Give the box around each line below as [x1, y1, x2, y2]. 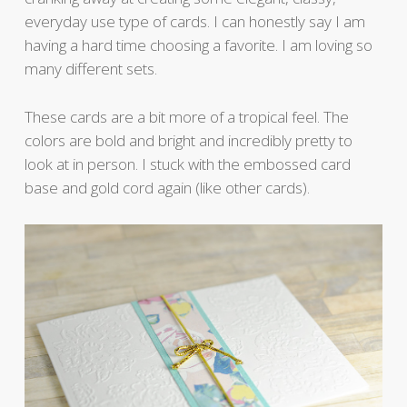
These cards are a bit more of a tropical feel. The [24, 106, 349, 128]
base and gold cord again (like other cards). [24, 177, 310, 199]
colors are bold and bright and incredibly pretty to [24, 130, 352, 152]
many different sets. [24, 58, 157, 80]
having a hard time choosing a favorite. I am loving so [24, 35, 372, 56]
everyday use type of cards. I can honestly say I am [24, 11, 365, 33]
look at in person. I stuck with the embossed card [24, 154, 351, 175]
